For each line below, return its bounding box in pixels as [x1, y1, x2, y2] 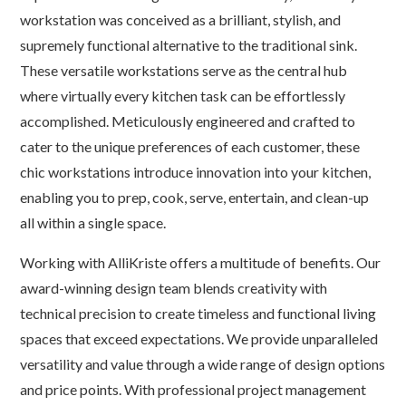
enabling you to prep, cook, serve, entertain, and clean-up [20, 188, 370, 206]
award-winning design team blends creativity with [20, 279, 328, 296]
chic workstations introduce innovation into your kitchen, [20, 163, 372, 180]
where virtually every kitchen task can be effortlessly [20, 87, 346, 104]
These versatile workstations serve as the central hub [20, 62, 348, 79]
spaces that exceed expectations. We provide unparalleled [20, 330, 379, 347]
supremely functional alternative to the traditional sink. [20, 36, 358, 53]
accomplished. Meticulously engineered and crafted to [20, 112, 356, 130]
